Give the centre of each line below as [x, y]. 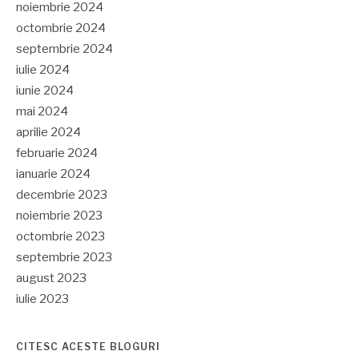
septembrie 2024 [65, 49]
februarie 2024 [57, 153]
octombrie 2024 [61, 28]
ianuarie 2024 [53, 174]
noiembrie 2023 [59, 216]
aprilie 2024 [48, 133]
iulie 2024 [43, 70]
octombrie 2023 [61, 237]
